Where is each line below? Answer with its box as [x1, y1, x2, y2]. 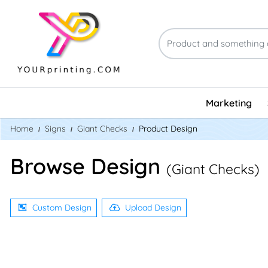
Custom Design [32, 202, 92, 214]
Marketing [206, 96, 252, 109]
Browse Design [10, 152, 166, 179]
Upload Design [125, 202, 181, 214]
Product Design [139, 123, 197, 134]
